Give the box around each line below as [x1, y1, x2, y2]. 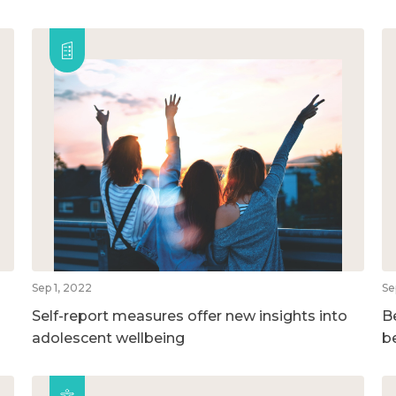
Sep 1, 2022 [31, 280, 92, 294]
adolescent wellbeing [31, 329, 185, 346]
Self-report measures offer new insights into [31, 307, 347, 324]
